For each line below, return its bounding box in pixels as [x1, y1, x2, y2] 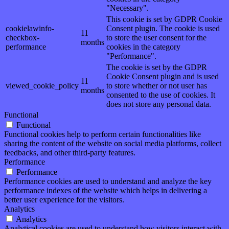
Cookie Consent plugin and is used [106, 72, 219, 81]
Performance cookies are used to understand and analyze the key [4, 176, 212, 186]
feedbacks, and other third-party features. [4, 148, 135, 157]
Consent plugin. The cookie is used [106, 24, 220, 33]
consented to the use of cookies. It [106, 90, 215, 99]
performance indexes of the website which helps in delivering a [4, 186, 207, 195]
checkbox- [6, 33, 39, 42]
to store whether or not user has [106, 81, 207, 90]
